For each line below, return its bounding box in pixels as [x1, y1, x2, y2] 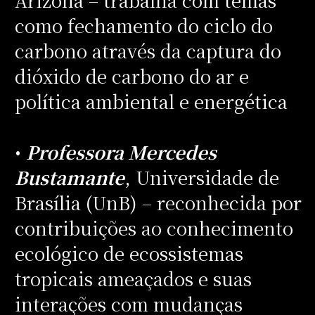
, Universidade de [124, 164, 279, 190]
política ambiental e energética [14, 88, 288, 114]
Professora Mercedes [25, 139, 217, 165]
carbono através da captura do [14, 37, 281, 63]
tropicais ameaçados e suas [14, 265, 252, 291]
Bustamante [14, 164, 124, 190]
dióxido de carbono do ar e [14, 63, 249, 89]
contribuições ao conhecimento [14, 214, 293, 240]
